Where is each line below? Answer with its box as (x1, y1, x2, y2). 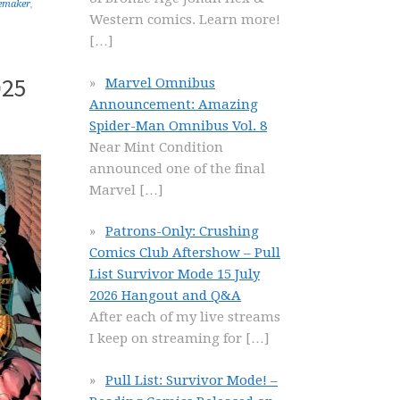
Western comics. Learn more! (89, 12, 280, 28)
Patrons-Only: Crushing (105, 223, 259, 239)
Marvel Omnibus (105, 74, 215, 91)
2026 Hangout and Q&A (89, 287, 241, 304)
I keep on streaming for (89, 330, 246, 346)
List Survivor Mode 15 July (89, 266, 260, 282)
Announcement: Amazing (89, 96, 258, 112)
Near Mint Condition (89, 138, 223, 155)
